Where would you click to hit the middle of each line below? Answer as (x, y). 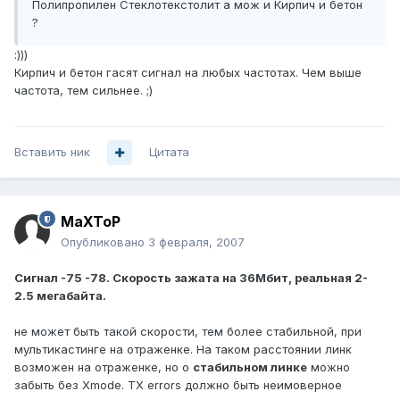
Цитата (169, 152)
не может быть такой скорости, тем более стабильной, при (188, 332)
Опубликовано (104, 242)
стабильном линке (250, 367)
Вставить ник (52, 152)
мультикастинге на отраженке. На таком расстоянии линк (183, 350)
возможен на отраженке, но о (104, 367)
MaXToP (91, 222)
